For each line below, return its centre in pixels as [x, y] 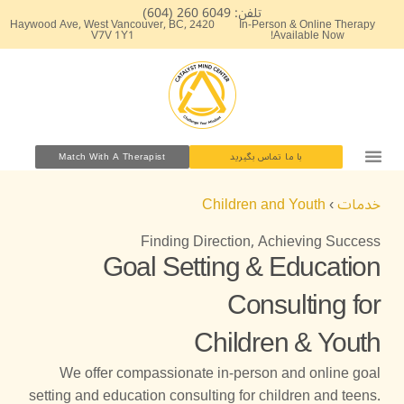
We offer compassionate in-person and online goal [220, 373]
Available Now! [308, 36]
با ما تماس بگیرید [266, 156]
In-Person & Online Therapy [308, 25]
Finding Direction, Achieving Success [261, 242]
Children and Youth [264, 205]
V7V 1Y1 [112, 36]
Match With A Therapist [112, 156]
